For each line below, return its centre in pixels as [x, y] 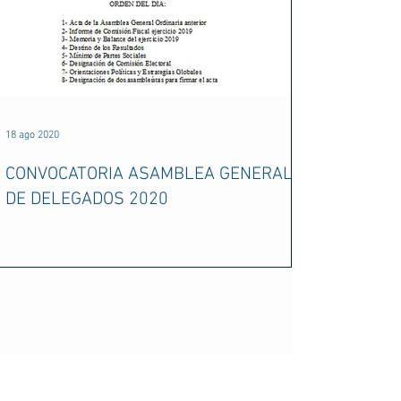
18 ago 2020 [32, 135]
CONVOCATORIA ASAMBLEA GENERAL [149, 175]
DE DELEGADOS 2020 [87, 200]
